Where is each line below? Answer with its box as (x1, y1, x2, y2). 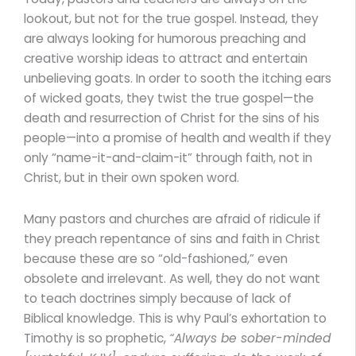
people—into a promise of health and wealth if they (24, 129, 331, 146)
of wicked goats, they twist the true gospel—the (24, 89, 314, 106)
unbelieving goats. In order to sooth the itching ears (24, 69, 331, 87)
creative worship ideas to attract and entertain (24, 49, 308, 67)
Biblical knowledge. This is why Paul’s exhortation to (24, 309, 327, 327)
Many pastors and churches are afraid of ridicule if (24, 210, 321, 227)
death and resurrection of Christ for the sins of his (24, 109, 319, 126)
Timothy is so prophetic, (24, 329, 169, 346)
